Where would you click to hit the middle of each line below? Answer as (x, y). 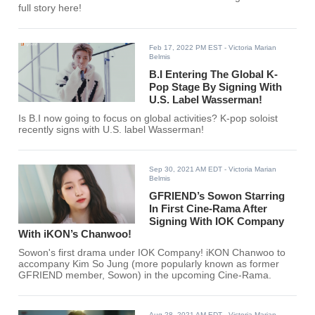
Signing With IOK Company (217, 221)
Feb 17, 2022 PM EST (186, 48)
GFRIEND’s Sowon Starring (217, 196)
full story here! (50, 8)
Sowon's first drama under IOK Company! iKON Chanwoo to (152, 253)
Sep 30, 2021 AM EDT (186, 169)
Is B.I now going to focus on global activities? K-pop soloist (148, 119)
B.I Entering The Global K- (214, 75)
